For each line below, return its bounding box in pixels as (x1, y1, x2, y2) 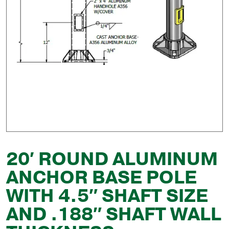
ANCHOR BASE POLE (6, 165, 197, 190)
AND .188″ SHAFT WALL (6, 202, 221, 227)
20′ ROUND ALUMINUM (6, 147, 218, 172)
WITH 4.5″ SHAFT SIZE (6, 184, 208, 209)
